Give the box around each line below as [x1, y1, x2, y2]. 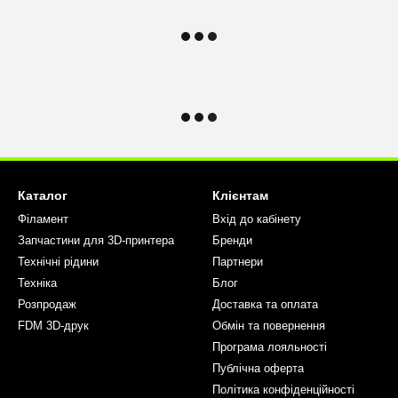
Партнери [212, 255, 263, 268]
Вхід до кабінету [212, 212, 301, 226]
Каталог [18, 188, 68, 203]
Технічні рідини [18, 255, 99, 268]
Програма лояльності [212, 340, 327, 354]
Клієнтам [212, 188, 268, 203]
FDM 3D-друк [18, 319, 89, 332]
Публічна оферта [212, 362, 304, 375]
